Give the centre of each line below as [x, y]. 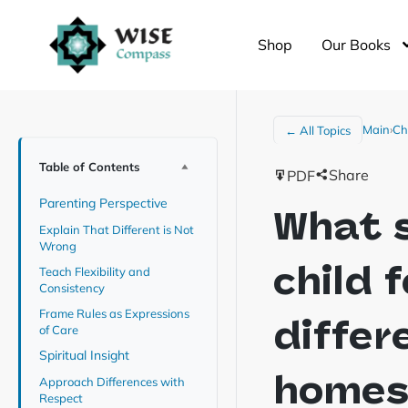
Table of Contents [90, 167]
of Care [60, 330]
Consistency [73, 288]
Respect [62, 398]
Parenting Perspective [105, 203]
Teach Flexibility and [95, 271]
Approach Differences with [112, 382]
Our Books [356, 45]
